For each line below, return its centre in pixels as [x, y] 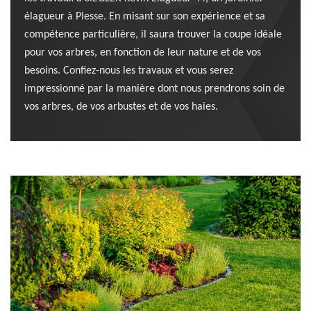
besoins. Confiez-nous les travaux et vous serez [129, 71]
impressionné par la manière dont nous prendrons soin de [154, 89]
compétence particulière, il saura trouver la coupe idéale [153, 35]
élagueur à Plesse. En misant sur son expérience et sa [145, 17]
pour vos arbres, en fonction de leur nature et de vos [143, 53]
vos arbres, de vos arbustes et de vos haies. [121, 107]
